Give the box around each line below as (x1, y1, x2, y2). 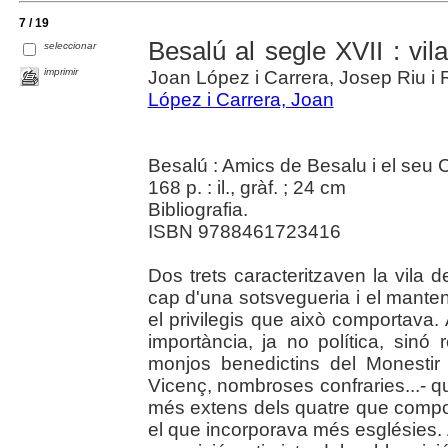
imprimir (44, 65, 79, 77)
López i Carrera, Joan (147, 88, 334, 110)
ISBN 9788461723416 (147, 220, 341, 242)
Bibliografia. (147, 198, 248, 220)
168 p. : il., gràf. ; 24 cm (147, 176, 346, 198)
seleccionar (44, 40, 97, 52)
